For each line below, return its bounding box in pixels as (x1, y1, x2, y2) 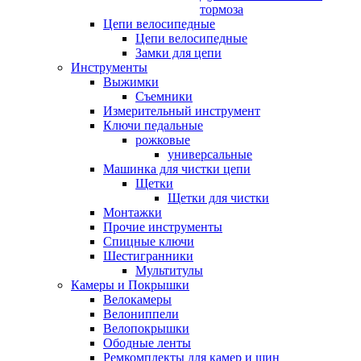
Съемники (135, 89, 193, 103)
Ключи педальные (103, 118, 203, 132)
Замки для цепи (135, 45, 222, 60)
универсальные (168, 147, 252, 161)
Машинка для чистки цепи (103, 161, 251, 176)
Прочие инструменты (103, 219, 222, 234)
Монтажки (103, 205, 162, 219)
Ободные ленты (103, 335, 191, 350)
